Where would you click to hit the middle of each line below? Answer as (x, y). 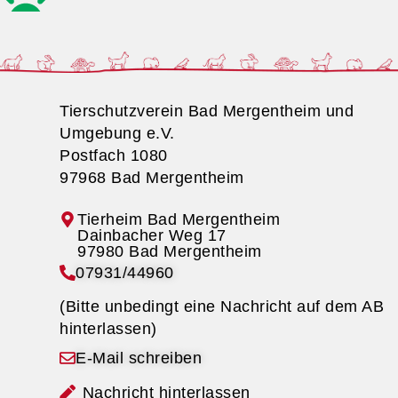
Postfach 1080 (114, 156)
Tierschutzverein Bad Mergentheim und (207, 111)
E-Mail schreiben (139, 358)
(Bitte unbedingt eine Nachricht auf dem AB (222, 307)
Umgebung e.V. (117, 134)
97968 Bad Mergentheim (155, 178)
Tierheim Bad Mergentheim (179, 220)
